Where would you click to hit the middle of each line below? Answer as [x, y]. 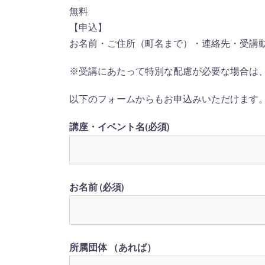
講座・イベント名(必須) [119, 127]
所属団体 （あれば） [113, 247]
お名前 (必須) [97, 187]
